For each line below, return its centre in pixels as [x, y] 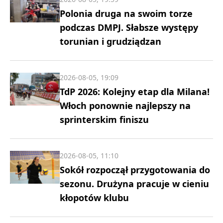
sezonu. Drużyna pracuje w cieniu [134, 183]
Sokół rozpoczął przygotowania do [135, 169]
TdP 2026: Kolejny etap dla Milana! [135, 91]
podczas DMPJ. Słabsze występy [129, 27]
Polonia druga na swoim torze [126, 13]
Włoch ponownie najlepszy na [125, 105]
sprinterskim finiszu [104, 119]
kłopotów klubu [94, 197]
